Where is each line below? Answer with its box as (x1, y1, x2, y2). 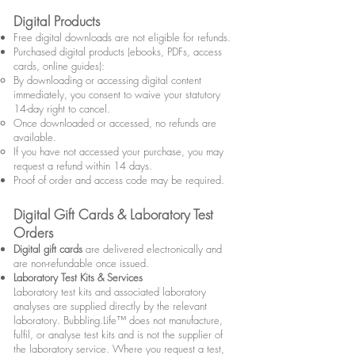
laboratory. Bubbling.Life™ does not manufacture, (13, 313, 223, 328)
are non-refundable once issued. (13, 256, 149, 271)
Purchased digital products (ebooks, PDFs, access (13, 44, 222, 59)
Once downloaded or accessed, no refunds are (13, 116, 216, 131)
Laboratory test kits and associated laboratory (13, 284, 206, 300)
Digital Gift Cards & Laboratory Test (13, 205, 213, 224)
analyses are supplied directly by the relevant (13, 299, 207, 314)
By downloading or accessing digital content (13, 73, 201, 88)
